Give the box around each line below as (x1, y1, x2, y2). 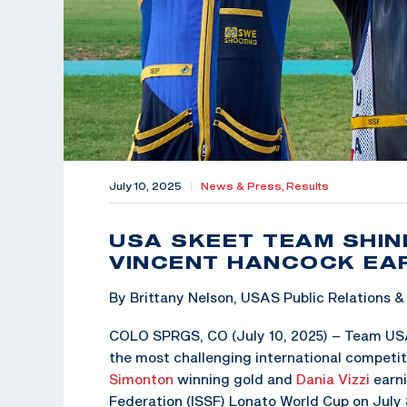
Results (286, 180, 329, 192)
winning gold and (174, 370, 296, 387)
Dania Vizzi (296, 370, 370, 387)
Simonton (109, 370, 174, 387)
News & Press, (201, 180, 286, 192)
